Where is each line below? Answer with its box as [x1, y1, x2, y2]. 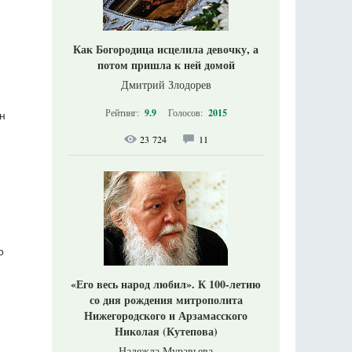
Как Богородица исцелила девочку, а [73, 41, 258, 57]
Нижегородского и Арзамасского [84, 307, 247, 324]
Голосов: [167, 106, 205, 119]
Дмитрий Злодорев [120, 77, 211, 92]
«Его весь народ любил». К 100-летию [71, 276, 261, 292]
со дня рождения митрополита [89, 291, 243, 308]
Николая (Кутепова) [114, 323, 218, 339]
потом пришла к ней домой [97, 57, 235, 73]
